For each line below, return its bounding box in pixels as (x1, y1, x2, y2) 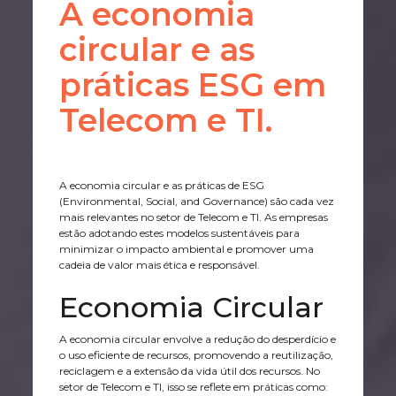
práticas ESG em (59, 65, 326, 105)
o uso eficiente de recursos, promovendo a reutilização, (59, 348, 333, 362)
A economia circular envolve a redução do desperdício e (59, 332, 336, 346)
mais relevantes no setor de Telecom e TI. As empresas (59, 210, 328, 225)
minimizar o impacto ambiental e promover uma (59, 242, 314, 256)
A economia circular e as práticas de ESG (59, 179, 264, 193)
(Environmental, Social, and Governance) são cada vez (59, 194, 334, 209)
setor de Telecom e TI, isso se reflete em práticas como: (59, 380, 328, 394)
